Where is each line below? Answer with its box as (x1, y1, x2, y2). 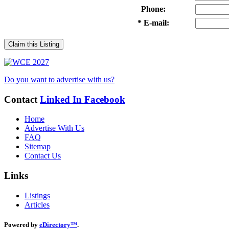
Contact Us (25, 151, 61, 161)
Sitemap (25, 142, 51, 151)
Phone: (141, 4, 166, 13)
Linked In (40, 94, 84, 105)
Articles (25, 200, 50, 209)
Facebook (84, 94, 125, 105)
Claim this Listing (8, 40, 59, 48)
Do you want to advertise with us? (4, 75, 114, 84)
